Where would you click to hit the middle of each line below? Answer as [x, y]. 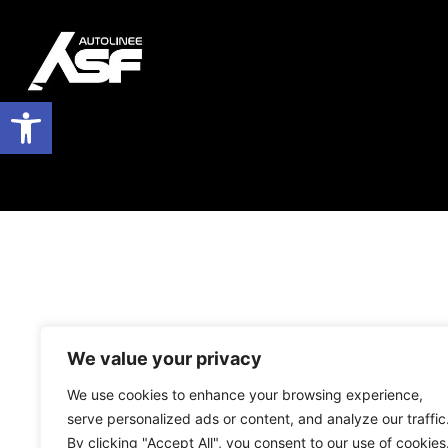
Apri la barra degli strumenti [221, 110]
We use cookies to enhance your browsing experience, [245, 394]
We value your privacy [164, 358]
